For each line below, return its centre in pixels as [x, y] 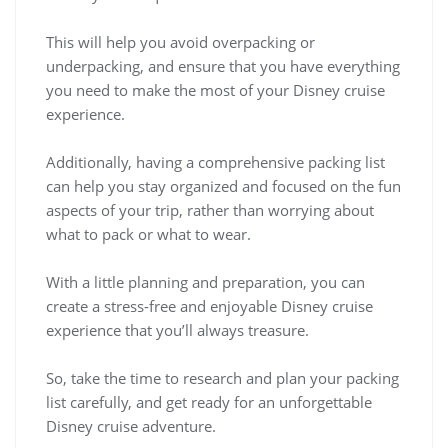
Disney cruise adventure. [131, 426]
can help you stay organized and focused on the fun [223, 186]
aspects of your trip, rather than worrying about [210, 210]
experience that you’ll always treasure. [177, 330]
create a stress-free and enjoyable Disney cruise [209, 306]
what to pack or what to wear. [148, 234]
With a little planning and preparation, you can [205, 282]
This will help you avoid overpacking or [180, 42]
